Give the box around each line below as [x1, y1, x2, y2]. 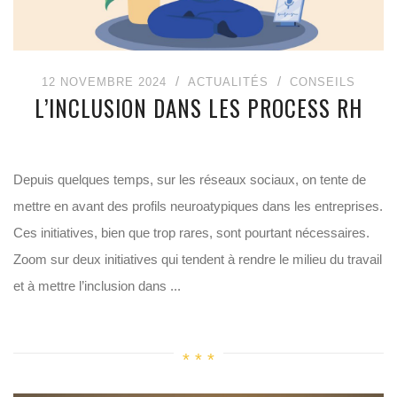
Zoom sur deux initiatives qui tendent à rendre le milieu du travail [13, 252, 382, 267]
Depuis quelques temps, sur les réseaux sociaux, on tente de [13, 172, 366, 187]
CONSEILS [290, 75, 355, 89]
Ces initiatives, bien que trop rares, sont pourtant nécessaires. [13, 225, 370, 240]
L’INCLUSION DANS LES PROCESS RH [35, 91, 362, 124]
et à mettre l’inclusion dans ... [13, 278, 181, 293]
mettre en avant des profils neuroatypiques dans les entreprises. [13, 198, 383, 214]
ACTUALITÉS [188, 75, 269, 89]
